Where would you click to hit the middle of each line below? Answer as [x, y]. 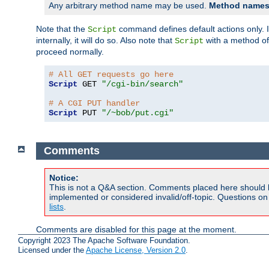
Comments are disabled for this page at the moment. [136, 229]
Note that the [62, 29]
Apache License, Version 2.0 [136, 250]
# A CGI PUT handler [94, 104]
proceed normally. [70, 52]
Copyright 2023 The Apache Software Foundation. [104, 241]
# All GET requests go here [111, 75]
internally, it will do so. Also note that [105, 41]
